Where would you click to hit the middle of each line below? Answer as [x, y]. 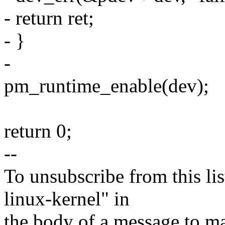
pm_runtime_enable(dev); [106, 86]
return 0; [38, 131]
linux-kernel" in [67, 199]
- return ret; [49, 18]
